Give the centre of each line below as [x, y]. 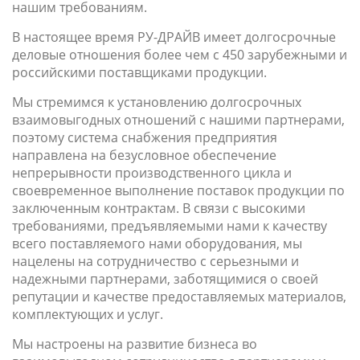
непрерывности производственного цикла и [152, 173]
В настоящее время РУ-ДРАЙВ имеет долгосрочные [174, 37]
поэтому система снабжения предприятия [145, 137]
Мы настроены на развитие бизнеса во [135, 344]
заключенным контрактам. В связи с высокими [159, 208]
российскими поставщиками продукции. [139, 72]
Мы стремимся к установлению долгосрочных [157, 102]
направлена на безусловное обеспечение [144, 155]
